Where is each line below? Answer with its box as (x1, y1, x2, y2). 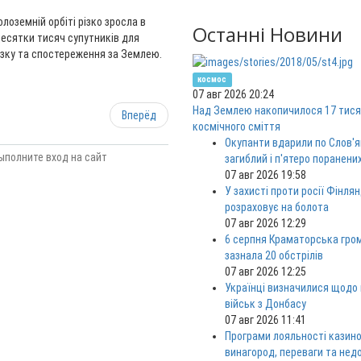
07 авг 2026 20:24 (193, 88, 274, 102)
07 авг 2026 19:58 (225, 168, 306, 182)
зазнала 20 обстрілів (225, 249, 323, 263)
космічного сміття (193, 120, 280, 134)
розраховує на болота (225, 201, 329, 214)
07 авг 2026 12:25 (225, 265, 306, 279)
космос (197, 74, 227, 85)
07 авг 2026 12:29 (225, 217, 306, 230)
